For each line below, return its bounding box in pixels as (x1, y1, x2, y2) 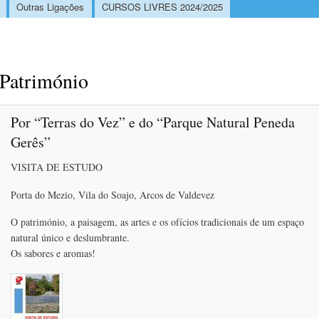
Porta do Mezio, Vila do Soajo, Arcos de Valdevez (11, 187, 214, 202)
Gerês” (11, 132, 51, 152)
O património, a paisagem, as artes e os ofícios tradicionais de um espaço (11, 215, 304, 229)
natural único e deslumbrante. (11, 231, 130, 245)
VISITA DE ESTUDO (11, 159, 103, 174)
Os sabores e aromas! (11, 246, 95, 261)
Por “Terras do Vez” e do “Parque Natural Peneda (11, 112, 295, 132)
